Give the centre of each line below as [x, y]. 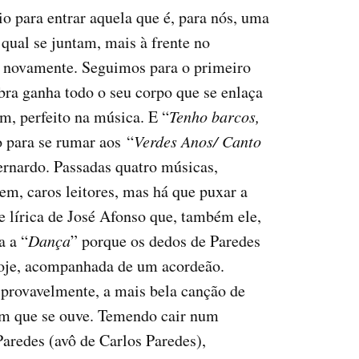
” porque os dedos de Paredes [165, 241]
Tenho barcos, [214, 117]
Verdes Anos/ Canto [198, 141]
